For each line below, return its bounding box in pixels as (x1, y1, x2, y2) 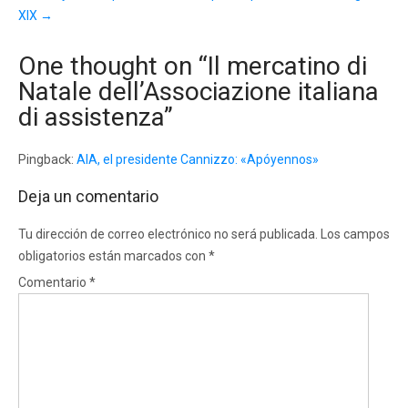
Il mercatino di (208, 50, 367, 81)
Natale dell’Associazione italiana (18, 76, 379, 107)
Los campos (321, 226, 390, 241)
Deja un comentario (18, 186, 158, 206)
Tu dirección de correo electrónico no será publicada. (18, 226, 318, 241)
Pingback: (18, 151, 76, 167)
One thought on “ (18, 50, 208, 81)
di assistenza (18, 101, 164, 132)
